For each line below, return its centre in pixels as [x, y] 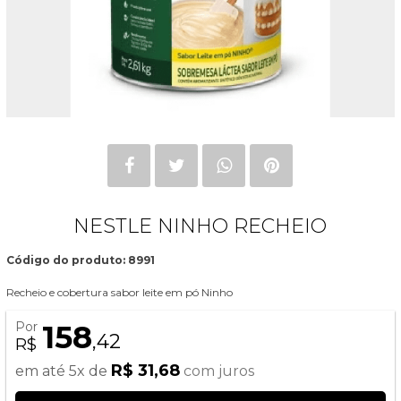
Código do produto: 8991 [81, 260]
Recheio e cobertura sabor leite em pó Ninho [120, 292]
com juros [219, 371]
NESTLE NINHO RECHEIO [200, 226]
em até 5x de [64, 371]
